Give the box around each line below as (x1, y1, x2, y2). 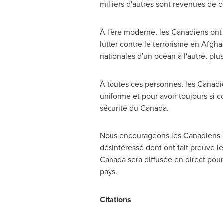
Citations (99, 194, 131, 205)
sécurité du (99, 102, 140, 113)
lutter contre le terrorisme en (99, 38, 201, 50)
